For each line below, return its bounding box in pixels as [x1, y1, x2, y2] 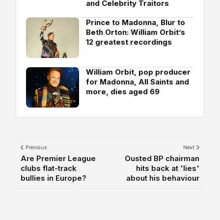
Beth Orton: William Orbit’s [86, 27, 185, 37]
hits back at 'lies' [136, 163, 199, 173]
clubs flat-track [21, 163, 77, 173]
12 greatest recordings [86, 37, 172, 47]
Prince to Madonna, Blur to [86, 17, 185, 27]
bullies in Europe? [21, 173, 86, 183]
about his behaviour [126, 173, 199, 183]
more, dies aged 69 [86, 86, 160, 96]
